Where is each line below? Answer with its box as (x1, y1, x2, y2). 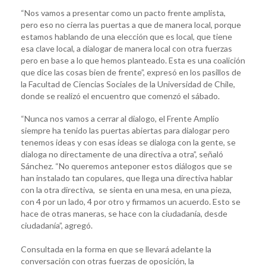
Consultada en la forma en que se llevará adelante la (21, 243, 211, 254)
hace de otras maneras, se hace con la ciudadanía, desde (21, 208, 227, 218)
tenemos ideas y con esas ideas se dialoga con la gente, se (21, 137, 236, 147)
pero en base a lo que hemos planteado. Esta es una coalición (21, 55, 245, 65)
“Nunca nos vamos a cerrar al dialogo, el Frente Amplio (21, 113, 219, 123)
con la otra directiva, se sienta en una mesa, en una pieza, (21, 184, 232, 195)
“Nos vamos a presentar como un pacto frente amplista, (21, 7, 226, 18)
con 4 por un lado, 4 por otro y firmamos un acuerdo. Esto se (21, 196, 240, 207)
